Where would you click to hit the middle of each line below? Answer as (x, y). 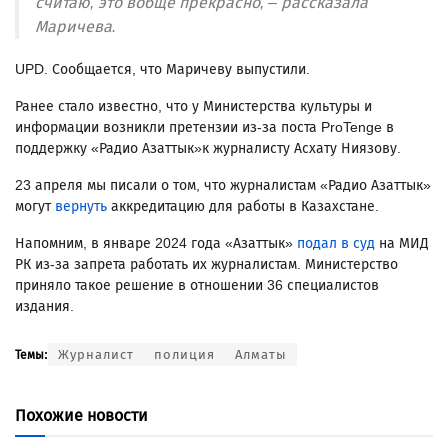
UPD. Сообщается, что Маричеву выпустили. (162, 70)
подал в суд (336, 244)
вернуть (81, 207)
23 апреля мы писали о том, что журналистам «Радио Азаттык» (223, 186)
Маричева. (75, 27)
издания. (44, 307)
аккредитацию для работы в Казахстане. (245, 207)
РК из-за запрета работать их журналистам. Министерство (206, 265)
